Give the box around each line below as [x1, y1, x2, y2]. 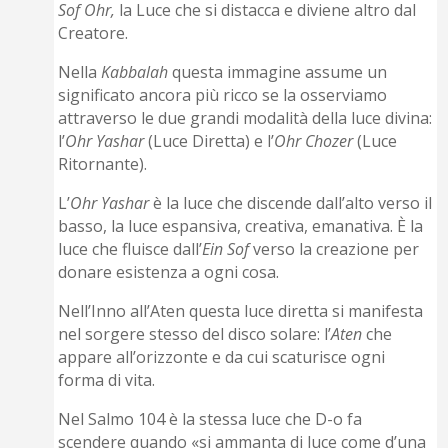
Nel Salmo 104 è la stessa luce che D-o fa [58, 408, 363, 431]
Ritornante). [58, 153, 148, 176]
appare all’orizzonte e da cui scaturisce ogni [58, 346, 386, 369]
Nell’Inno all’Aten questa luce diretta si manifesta [58, 300, 424, 323]
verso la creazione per [253, 238, 420, 261]
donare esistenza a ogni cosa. [58, 261, 280, 284]
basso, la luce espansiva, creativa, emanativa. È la [58, 215, 424, 238]
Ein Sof [202, 238, 254, 261]
